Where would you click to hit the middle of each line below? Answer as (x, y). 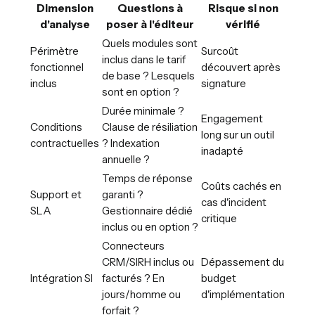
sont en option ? (141, 91)
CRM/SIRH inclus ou (148, 262)
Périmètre (54, 51)
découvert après (241, 67)
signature (224, 83)
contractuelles (65, 143)
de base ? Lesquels (148, 75)
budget (219, 278)
